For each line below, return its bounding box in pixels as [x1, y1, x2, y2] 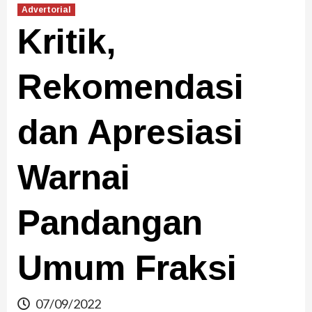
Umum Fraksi [17, 249, 237, 288]
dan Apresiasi [17, 113, 243, 153]
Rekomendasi [17, 68, 244, 107]
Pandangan [17, 203, 203, 243]
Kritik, [17, 22, 116, 62]
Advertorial [22, 5, 71, 15]
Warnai [17, 158, 130, 198]
